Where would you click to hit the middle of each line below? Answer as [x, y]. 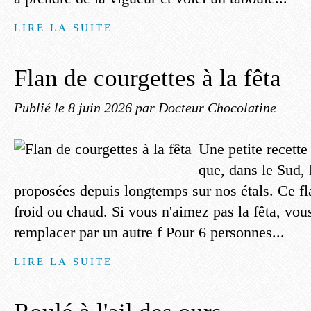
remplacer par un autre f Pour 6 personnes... [149, 232]
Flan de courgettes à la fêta [148, 78]
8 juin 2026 [102, 108]
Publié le [41, 108]
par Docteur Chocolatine [206, 108]
